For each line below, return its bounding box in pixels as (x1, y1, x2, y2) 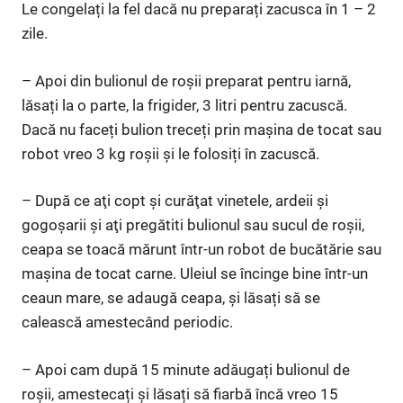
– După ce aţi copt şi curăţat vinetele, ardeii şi (22, 192, 328, 210)
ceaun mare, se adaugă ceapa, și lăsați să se (22, 289, 320, 308)
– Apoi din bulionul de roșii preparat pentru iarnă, (22, 71, 351, 90)
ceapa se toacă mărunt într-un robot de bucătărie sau (22, 240, 381, 259)
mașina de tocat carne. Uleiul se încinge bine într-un (22, 264, 368, 283)
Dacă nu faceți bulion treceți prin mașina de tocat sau (22, 120, 381, 139)
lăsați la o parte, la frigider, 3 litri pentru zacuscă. (22, 95, 347, 114)
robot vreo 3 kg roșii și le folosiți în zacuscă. (22, 144, 319, 163)
